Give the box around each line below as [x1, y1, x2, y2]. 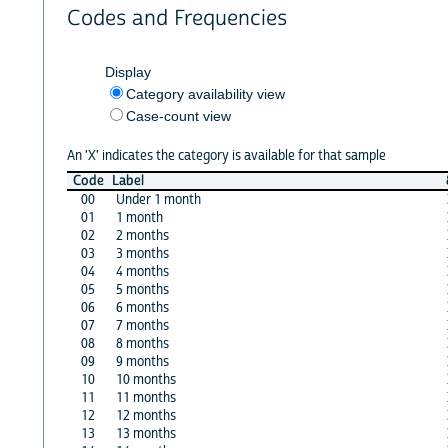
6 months [115, 298, 169, 317]
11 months [115, 388, 176, 407]
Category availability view [125, 85, 285, 102]
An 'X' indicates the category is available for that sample [66, 146, 386, 165]
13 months [115, 424, 176, 443]
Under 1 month [115, 190, 201, 209]
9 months [115, 352, 169, 371]
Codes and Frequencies [66, 5, 287, 33]
